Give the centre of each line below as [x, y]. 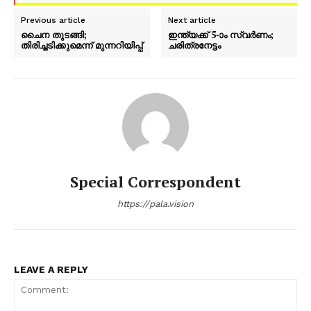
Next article [192, 20]
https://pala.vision [155, 204]
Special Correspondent [155, 182]
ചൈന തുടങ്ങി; [54, 35]
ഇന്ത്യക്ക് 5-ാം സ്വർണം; [221, 35]
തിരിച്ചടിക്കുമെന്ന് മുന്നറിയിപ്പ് [82, 45]
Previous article [53, 20]
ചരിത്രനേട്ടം [195, 45]
